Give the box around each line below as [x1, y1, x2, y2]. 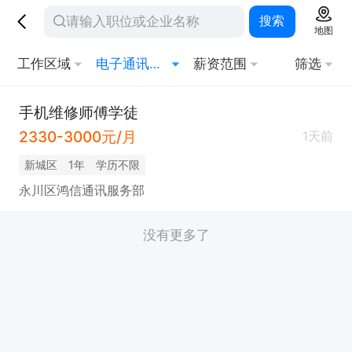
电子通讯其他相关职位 [148, 56, 160, 72]
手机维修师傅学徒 [18, 102, 138, 122]
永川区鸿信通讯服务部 [18, 182, 145, 198]
